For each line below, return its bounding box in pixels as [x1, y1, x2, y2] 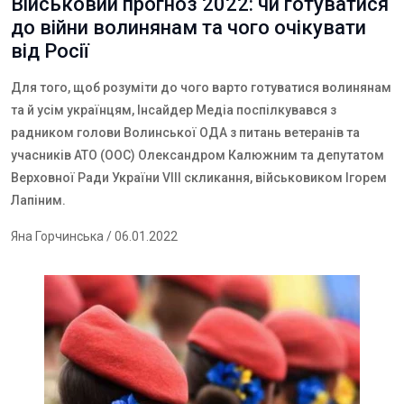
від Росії [11, 40, 89, 62]
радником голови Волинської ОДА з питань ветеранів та [11, 125, 360, 140]
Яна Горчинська [11, 229, 104, 243]
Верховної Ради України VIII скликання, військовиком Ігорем [11, 170, 387, 185]
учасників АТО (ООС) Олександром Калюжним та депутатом [11, 148, 384, 162]
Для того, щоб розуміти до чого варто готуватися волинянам [11, 80, 391, 95]
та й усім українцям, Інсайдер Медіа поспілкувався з [11, 103, 336, 117]
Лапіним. [11, 193, 69, 207]
